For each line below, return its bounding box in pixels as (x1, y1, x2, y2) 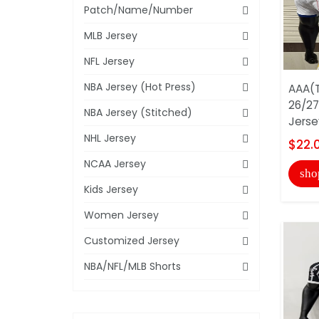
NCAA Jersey (84, 156, 146, 171)
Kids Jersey (84, 182, 138, 197)
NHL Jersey (84, 130, 136, 145)
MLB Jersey (84, 28, 137, 43)
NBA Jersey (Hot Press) (84, 79, 196, 94)
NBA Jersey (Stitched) (84, 105, 192, 120)
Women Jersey (84, 207, 159, 222)
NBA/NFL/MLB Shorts (84, 258, 181, 273)
